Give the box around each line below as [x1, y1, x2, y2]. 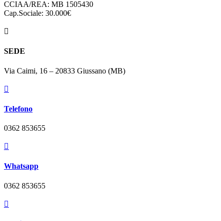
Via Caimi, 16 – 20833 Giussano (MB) [4, 66, 125, 75]
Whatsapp [4, 162, 38, 171]
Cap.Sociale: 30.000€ [4, 9, 71, 18]
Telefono [4, 104, 33, 113]
